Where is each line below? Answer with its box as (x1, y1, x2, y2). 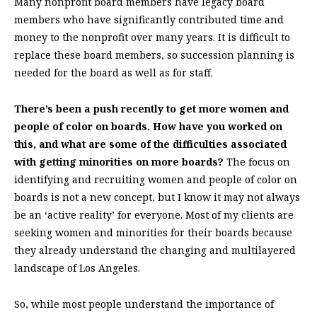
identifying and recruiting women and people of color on (14, 172, 297, 186)
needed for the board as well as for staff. (14, 65, 213, 79)
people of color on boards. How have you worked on (14, 119, 282, 133)
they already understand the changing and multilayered (14, 243, 296, 257)
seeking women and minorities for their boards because (14, 225, 292, 239)
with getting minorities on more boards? (14, 154, 224, 168)
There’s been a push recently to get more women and (14, 101, 289, 115)
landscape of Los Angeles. (14, 260, 140, 275)
